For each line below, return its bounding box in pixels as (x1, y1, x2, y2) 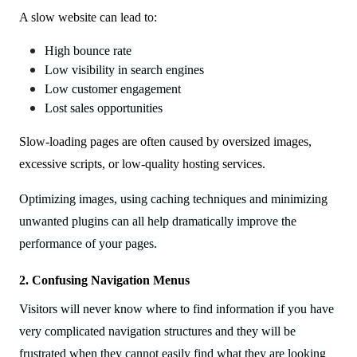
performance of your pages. (19, 236, 157, 250)
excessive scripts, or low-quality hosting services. (19, 156, 265, 171)
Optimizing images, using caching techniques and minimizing (19, 191, 328, 206)
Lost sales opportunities (45, 100, 163, 115)
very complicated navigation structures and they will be (19, 324, 296, 338)
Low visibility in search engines (45, 62, 204, 76)
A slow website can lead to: (19, 10, 157, 24)
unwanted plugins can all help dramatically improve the (19, 214, 296, 228)
